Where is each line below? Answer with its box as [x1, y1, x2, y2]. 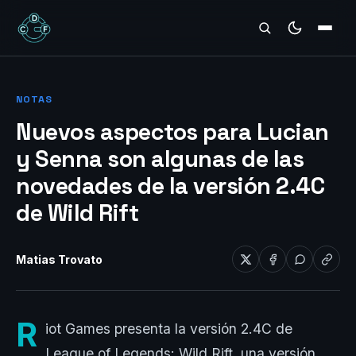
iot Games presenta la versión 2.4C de [45, 320, 292, 337]
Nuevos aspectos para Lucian [16, 118, 329, 146]
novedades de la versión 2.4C [16, 172, 324, 200]
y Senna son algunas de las [16, 145, 304, 173]
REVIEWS [27, 22, 80, 37]
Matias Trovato [16, 252, 103, 266]
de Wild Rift [16, 199, 138, 227]
